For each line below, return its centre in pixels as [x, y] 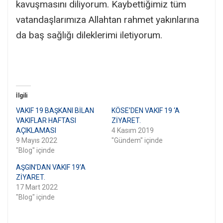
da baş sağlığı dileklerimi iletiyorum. [89, 35]
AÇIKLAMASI [36, 130]
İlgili [22, 95]
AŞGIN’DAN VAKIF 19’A [51, 167]
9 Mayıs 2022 [37, 140]
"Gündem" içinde [137, 140]
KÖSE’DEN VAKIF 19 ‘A [146, 110]
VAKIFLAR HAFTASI [46, 120]
